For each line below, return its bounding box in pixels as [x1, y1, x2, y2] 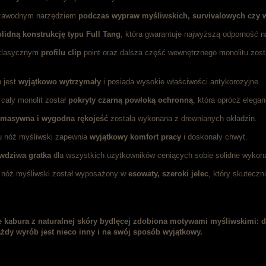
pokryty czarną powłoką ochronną [68, 96, 193, 105]
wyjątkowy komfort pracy [90, 132, 181, 142]
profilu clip [41, 48, 81, 58]
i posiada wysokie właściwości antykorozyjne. [101, 77, 263, 87]
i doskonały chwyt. [181, 132, 250, 142]
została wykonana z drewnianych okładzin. [108, 114, 259, 123]
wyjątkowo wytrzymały [18, 77, 101, 87]
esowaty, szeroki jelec [128, 169, 208, 179]
